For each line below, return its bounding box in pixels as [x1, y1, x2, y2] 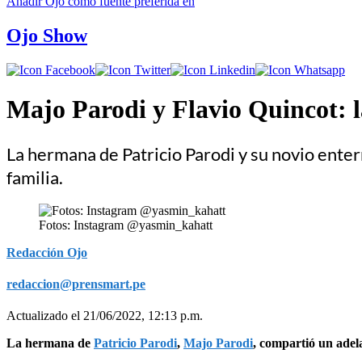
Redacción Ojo [6, 245, 87, 259]
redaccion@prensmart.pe [6, 276, 145, 291]
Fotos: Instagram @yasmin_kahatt [39, 217, 213, 232]
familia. [6, 166, 63, 188]
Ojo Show [6, 24, 87, 46]
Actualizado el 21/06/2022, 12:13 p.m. [6, 308, 203, 322]
